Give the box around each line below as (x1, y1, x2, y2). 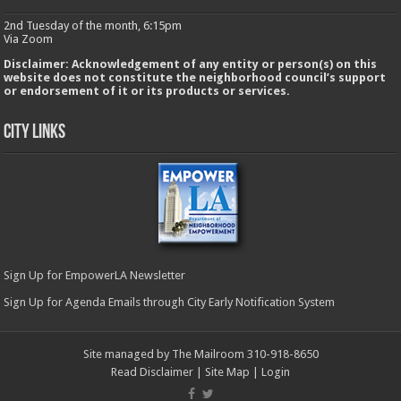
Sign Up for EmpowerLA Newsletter (4, 269, 186, 283)
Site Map (205, 365, 250, 380)
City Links (4, 123, 66, 144)
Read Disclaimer (111, 365, 193, 380)
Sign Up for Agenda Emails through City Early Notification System (4, 295, 336, 310)
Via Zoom (4, 32, 54, 47)
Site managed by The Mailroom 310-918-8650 (82, 347, 319, 362)
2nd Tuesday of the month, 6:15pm (4, 19, 183, 33)
